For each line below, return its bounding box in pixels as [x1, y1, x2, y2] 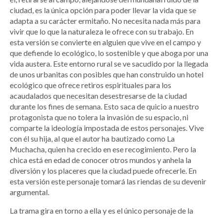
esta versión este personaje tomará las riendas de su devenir [10, 177, 206, 186]
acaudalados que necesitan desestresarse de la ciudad [10, 91, 187, 101]
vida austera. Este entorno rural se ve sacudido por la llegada [10, 59, 208, 69]
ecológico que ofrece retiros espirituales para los [10, 80, 171, 90]
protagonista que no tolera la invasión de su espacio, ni [10, 112, 188, 122]
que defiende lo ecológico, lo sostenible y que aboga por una [10, 48, 208, 58]
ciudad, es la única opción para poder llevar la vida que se [10, 5, 196, 15]
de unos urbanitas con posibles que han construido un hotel [10, 70, 203, 79]
